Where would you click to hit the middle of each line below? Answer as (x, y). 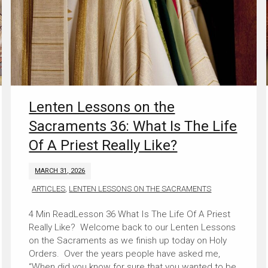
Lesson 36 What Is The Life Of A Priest (152, 214)
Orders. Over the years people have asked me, (125, 254)
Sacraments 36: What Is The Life (133, 127)
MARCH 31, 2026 (60, 171)
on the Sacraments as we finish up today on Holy (128, 241)
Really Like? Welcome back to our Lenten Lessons (133, 228)
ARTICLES (49, 189)
